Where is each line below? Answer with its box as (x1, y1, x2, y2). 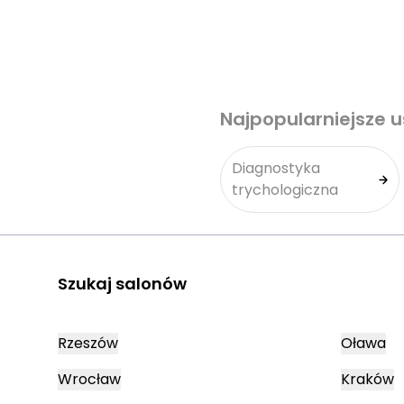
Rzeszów (58, 333, 118, 353)
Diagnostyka (232, 158, 320, 179)
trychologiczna (232, 179, 338, 200)
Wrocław (58, 369, 121, 390)
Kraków (341, 369, 394, 390)
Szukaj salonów (58, 272, 187, 295)
